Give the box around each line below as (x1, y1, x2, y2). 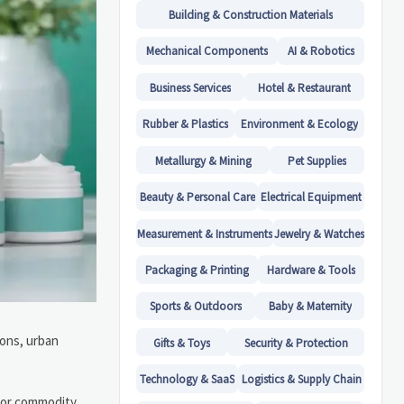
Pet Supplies (288, 152, 347, 169)
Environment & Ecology (241, 116, 359, 133)
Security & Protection (243, 335, 348, 351)
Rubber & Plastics (142, 116, 229, 133)
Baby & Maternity (268, 298, 352, 315)
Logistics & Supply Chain (241, 372, 362, 388)
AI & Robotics (288, 43, 355, 60)
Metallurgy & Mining (154, 152, 252, 169)
